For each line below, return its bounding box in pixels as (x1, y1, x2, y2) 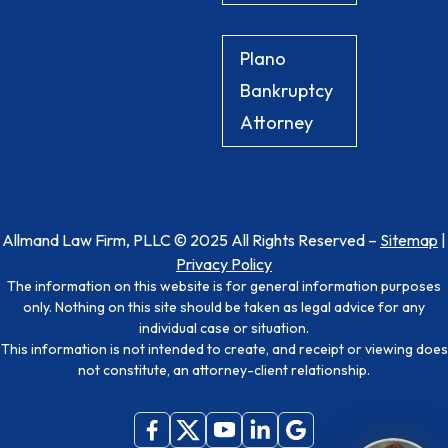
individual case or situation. (139, 318, 309, 337)
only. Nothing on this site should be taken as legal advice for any (23, 297, 425, 316)
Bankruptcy (239, 78, 333, 102)
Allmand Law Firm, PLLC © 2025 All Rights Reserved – (2, 229, 380, 250)
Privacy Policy (176, 253, 272, 274)
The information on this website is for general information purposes (7, 276, 441, 295)
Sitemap (380, 229, 438, 250)
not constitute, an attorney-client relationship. (78, 360, 370, 379)
